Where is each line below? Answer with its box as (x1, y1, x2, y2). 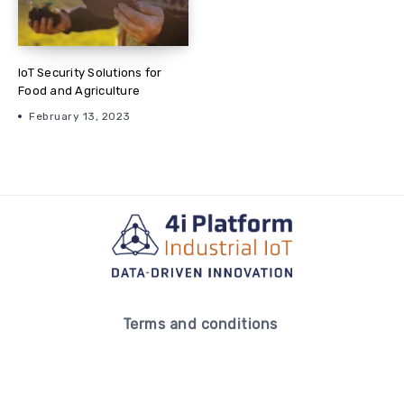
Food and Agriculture (18, 84, 140, 97)
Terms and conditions (122, 315, 282, 333)
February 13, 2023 (29, 110, 131, 123)
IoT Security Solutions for (18, 66, 162, 79)
